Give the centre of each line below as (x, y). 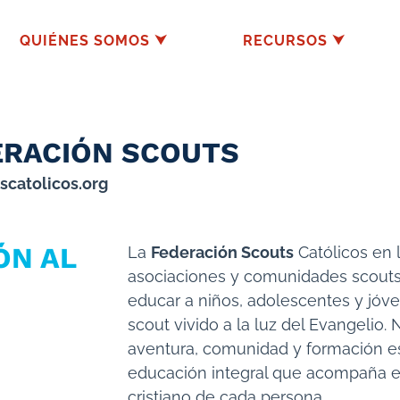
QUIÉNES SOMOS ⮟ (94, 40)
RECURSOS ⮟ (294, 40)
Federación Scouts (222, 252)
